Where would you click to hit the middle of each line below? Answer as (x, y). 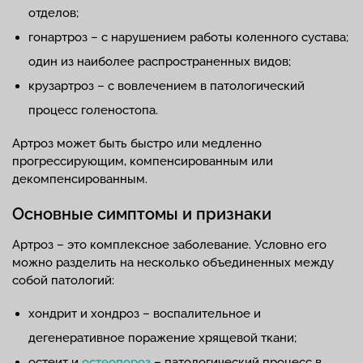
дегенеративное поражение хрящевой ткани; (162, 338)
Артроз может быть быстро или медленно (137, 144)
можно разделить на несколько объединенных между (173, 263)
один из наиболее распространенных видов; (160, 62)
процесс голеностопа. (93, 111)
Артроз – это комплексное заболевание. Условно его (169, 245)
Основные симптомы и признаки (142, 214)
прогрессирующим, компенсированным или (143, 162)
